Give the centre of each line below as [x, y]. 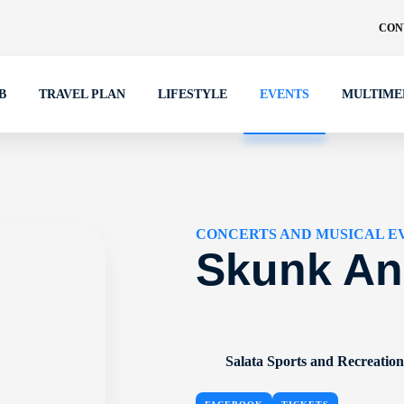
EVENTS [285, 94]
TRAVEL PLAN [82, 94]
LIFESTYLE [193, 94]
